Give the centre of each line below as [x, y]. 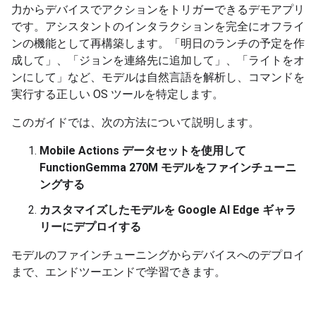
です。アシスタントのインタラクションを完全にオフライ [158, 26]
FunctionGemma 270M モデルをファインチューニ [168, 168]
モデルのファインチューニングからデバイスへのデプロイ [158, 255]
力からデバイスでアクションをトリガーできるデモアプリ [158, 10]
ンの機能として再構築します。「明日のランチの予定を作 [158, 43]
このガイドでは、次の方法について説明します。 [135, 122]
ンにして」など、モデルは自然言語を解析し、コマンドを [158, 77]
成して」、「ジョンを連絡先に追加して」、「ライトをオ [158, 60]
